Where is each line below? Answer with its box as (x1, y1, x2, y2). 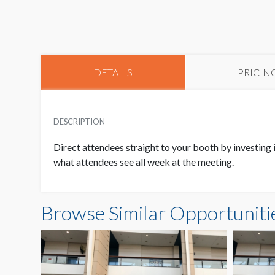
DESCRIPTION (53, 117, 105, 127)
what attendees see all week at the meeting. (53, 156, 234, 168)
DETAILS (93, 66, 133, 79)
